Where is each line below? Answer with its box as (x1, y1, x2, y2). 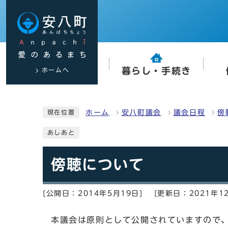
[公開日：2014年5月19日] (43, 190, 143, 197)
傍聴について (51, 157, 145, 172)
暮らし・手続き (121, 67, 191, 75)
